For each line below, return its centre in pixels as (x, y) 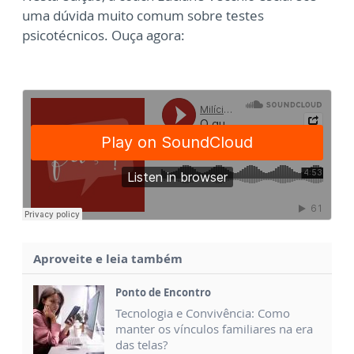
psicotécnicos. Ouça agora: (104, 35)
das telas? (141, 345)
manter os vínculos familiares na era (214, 329)
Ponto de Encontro (163, 292)
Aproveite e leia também (108, 258)
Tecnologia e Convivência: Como (203, 313)
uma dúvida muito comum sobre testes (143, 15)
